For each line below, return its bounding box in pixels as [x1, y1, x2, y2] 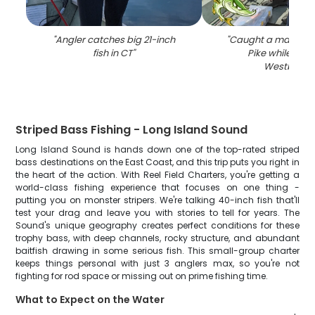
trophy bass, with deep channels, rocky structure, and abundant [15, 232, 300, 244]
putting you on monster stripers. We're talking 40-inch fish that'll [15, 194, 300, 206]
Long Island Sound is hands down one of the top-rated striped [15, 143, 300, 155]
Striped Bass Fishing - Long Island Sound [15, 122, 248, 138]
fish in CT [93, 46, 133, 60]
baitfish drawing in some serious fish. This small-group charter [15, 245, 300, 257]
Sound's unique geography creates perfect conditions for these [15, 219, 300, 231]
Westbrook [264, 60, 314, 73]
